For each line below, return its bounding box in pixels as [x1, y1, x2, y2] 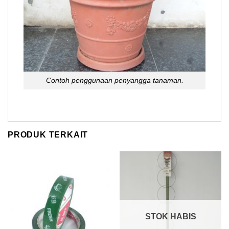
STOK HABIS [145, 212, 196, 221]
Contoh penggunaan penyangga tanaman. [45, 76, 184, 84]
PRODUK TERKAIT [8, 130, 88, 139]
